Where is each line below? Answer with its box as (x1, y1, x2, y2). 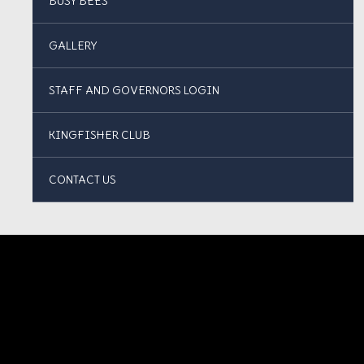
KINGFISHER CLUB (49, 128, 150, 142)
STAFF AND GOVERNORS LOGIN (49, 83, 219, 97)
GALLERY (49, 38, 97, 53)
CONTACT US (49, 172, 116, 187)
